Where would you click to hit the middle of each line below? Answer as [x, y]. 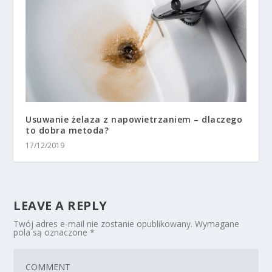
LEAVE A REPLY [60, 205]
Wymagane [217, 223]
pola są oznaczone [52, 232]
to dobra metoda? [67, 130]
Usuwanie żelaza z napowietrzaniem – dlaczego [134, 119]
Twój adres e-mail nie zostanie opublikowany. [103, 223]
